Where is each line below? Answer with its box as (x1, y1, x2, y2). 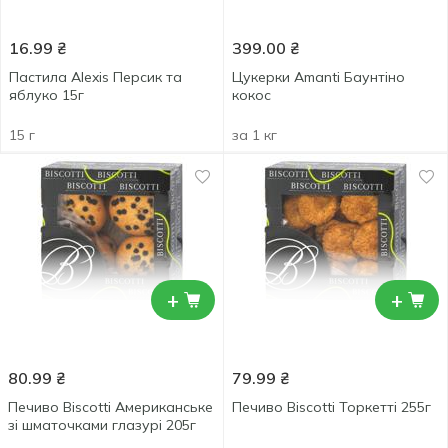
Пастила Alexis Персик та (9, 68, 182, 86)
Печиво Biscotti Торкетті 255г (232, 398, 431, 416)
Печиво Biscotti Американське (8, 398, 213, 416)
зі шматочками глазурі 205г (8, 416, 196, 434)
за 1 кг (232, 126, 277, 144)
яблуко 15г (9, 86, 84, 104)
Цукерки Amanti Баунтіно (232, 68, 405, 86)
